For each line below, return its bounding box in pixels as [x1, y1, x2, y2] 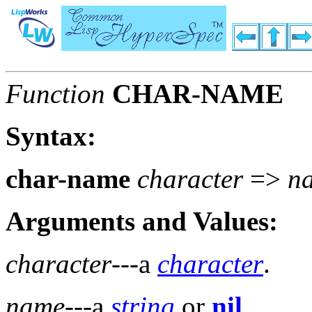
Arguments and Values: [6, 206, 278, 237]
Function [6, 79, 105, 109]
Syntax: [6, 121, 96, 152]
